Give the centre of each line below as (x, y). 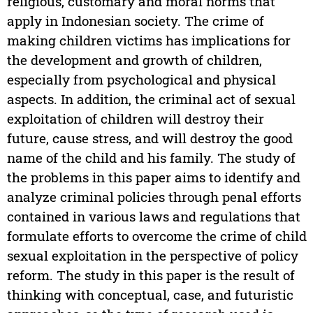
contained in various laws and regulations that (153, 217)
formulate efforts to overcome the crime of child (156, 236)
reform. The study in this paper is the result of (151, 275)
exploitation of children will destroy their (135, 119)
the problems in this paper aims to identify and (153, 177)
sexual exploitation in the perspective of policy (152, 256)
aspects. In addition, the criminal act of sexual (151, 99)
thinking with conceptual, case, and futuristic (150, 295)
